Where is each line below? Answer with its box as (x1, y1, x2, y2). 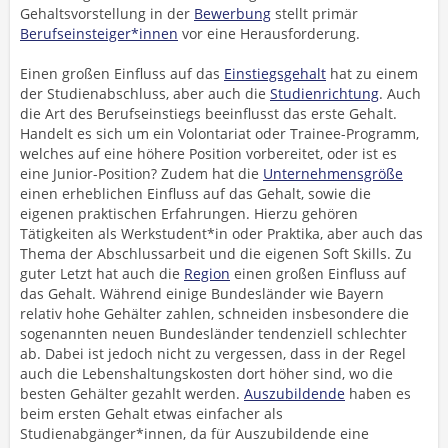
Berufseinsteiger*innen (20, 24, 178, 43)
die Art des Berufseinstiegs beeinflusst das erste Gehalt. (20, 104, 397, 123)
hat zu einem (326, 64, 418, 83)
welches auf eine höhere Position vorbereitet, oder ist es (20, 144, 397, 163)
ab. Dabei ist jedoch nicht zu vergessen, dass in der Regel (20, 344, 406, 363)
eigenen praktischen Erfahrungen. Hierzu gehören (20, 204, 358, 223)
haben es (345, 384, 411, 403)
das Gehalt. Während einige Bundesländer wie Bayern (20, 284, 384, 303)
